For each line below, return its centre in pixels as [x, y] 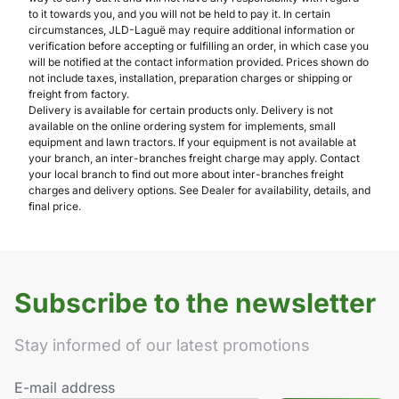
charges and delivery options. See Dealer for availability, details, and [199, 191]
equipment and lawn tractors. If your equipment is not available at [192, 142]
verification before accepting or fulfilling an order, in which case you [199, 46]
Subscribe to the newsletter [195, 303]
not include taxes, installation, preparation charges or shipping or [191, 78]
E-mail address [65, 388]
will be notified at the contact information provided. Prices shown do [199, 62]
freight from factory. [79, 94]
